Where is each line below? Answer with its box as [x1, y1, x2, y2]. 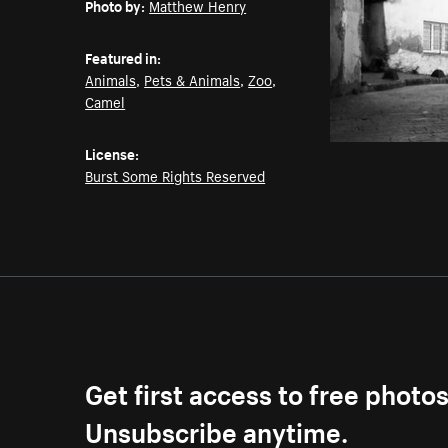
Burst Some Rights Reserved [85, 164, 266, 187]
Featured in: [85, 46, 162, 69]
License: [85, 142, 140, 165]
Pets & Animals [144, 68, 241, 91]
